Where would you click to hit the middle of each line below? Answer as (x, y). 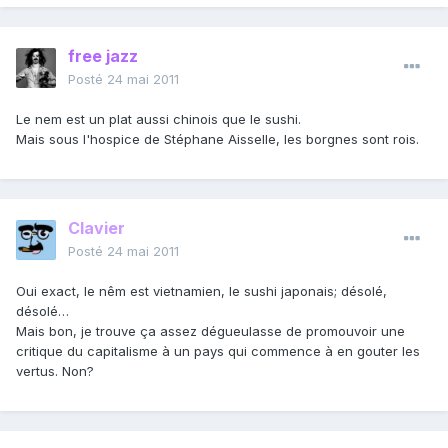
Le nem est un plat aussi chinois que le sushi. (158, 119)
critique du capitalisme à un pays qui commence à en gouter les (218, 351)
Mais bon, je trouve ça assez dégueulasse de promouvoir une (210, 331)
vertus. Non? (55, 371)
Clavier (96, 228)
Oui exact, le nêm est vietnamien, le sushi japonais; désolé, (201, 291)
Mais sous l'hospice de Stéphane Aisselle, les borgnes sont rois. (217, 139)
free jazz (103, 56)
